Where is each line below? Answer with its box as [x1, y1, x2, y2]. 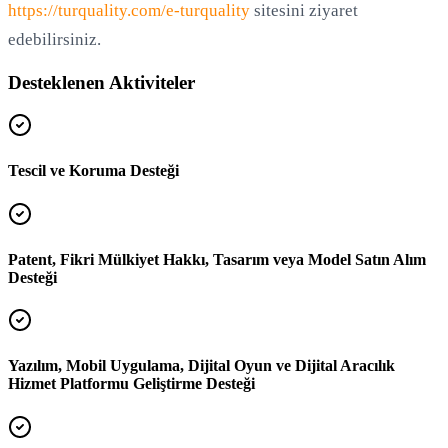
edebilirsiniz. [8, 29, 101, 49]
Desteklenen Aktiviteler [8, 72, 195, 94]
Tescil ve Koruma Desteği [8, 162, 179, 180]
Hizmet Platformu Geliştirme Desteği [8, 375, 255, 393]
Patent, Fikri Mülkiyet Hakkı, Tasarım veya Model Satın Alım [8, 250, 426, 268]
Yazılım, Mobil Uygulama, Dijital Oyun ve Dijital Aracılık [8, 357, 395, 375]
